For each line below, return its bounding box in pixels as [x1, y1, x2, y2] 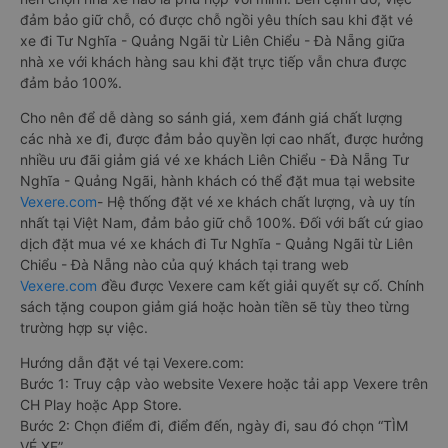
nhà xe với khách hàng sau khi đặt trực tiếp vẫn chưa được [20, 53, 407, 71]
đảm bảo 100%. [20, 74, 122, 92]
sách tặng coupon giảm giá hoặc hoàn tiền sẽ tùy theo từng [20, 298, 410, 316]
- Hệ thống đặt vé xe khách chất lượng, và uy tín [97, 193, 415, 211]
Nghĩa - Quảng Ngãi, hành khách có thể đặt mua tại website [20, 172, 415, 190]
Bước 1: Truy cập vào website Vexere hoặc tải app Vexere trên [20, 375, 428, 393]
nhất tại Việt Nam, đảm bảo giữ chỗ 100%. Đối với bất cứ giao [20, 214, 423, 232]
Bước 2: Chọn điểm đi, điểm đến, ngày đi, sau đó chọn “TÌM [20, 417, 408, 435]
